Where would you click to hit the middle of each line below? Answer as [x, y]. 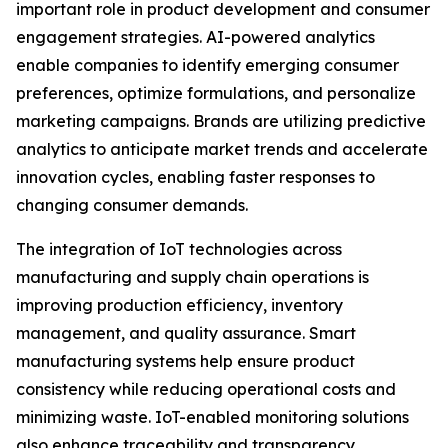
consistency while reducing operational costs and [206, 389]
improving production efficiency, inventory [179, 305]
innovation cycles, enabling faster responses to [195, 177]
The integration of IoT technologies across [179, 249]
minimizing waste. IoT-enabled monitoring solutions [212, 417]
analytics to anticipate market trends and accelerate [222, 149]
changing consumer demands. [132, 205]
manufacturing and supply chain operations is [192, 277]
